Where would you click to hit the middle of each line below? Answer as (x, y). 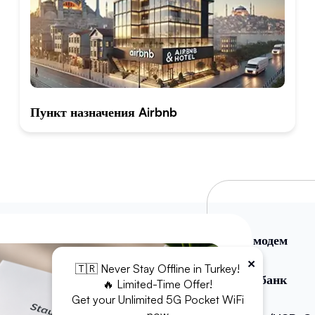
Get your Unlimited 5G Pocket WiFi (157, 300)
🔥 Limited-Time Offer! (157, 284)
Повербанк (255, 279)
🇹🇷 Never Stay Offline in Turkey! (157, 269)
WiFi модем (256, 239)
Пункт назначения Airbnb (104, 111)
